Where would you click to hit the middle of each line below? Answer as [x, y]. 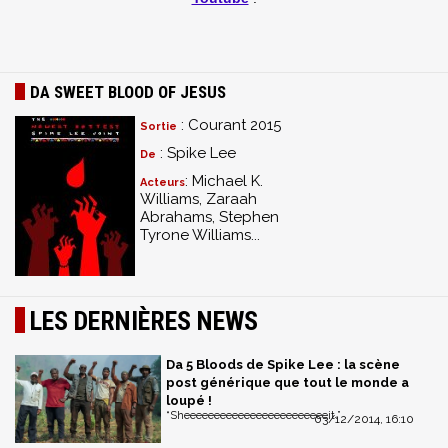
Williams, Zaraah [198, 199]
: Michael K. [224, 181]
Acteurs [162, 182]
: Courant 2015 [229, 125]
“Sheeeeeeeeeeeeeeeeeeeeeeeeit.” [253, 415]
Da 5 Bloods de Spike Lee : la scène [283, 364]
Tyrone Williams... [200, 235]
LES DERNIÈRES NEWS [144, 321]
